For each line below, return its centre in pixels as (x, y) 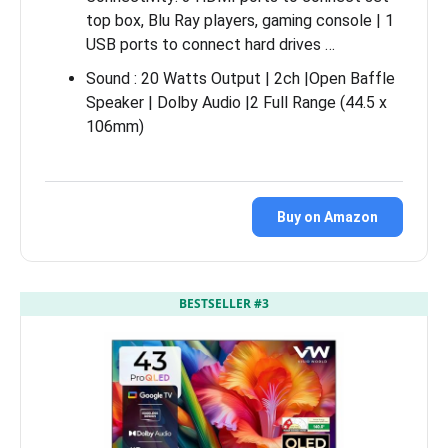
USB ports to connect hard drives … (210, 44)
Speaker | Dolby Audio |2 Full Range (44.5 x (236, 102)
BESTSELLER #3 (224, 303)
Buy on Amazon (327, 216)
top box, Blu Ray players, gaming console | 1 (240, 20)
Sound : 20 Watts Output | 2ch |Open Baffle (240, 78)
